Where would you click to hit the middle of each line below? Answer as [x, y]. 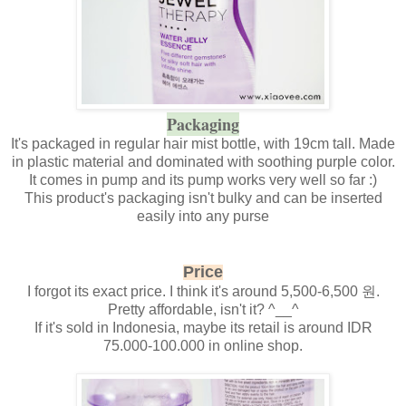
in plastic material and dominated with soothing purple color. [203, 162]
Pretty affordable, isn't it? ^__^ [203, 310]
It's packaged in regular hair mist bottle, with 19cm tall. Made [203, 144]
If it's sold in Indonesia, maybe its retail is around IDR [203, 328]
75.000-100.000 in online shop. [203, 346]
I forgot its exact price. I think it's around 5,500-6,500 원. [203, 292]
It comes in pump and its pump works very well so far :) [203, 180]
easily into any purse [203, 217]
